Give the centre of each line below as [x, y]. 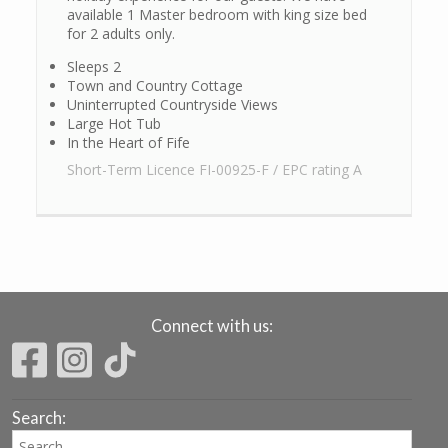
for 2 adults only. [121, 34]
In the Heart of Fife [128, 143]
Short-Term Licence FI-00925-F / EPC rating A [214, 170]
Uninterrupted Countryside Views [172, 105]
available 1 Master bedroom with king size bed [217, 15]
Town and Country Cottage [155, 86]
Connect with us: [212, 325]
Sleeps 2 [94, 67]
